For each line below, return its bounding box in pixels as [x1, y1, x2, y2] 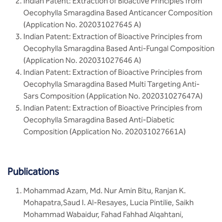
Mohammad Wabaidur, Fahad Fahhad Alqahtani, [23, 210, 183, 219]
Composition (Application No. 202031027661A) [23, 127, 186, 136]
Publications [7, 166, 59, 177]
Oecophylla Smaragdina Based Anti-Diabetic [23, 115, 174, 124]
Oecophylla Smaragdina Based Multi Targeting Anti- [23, 79, 200, 89]
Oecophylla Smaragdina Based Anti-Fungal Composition [23, 44, 215, 53]
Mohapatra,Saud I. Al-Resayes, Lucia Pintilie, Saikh [23, 198, 194, 207]
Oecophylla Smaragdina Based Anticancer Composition [23, 8, 213, 17]
